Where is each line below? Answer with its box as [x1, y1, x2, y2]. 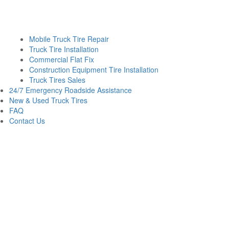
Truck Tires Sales [29, 74, 85, 85]
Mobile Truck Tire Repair [29, 33, 111, 44]
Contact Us [9, 115, 45, 126]
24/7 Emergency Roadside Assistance [9, 84, 132, 95]
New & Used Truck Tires [9, 95, 87, 105]
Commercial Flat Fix [29, 54, 94, 64]
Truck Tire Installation [29, 43, 99, 54]
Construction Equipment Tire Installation [29, 64, 158, 75]
